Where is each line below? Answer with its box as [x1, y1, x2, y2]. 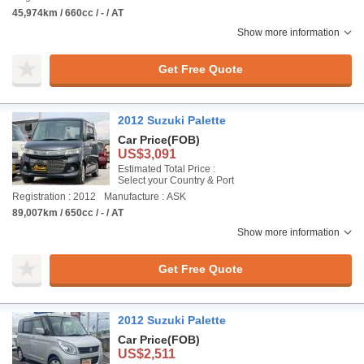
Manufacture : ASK [104, 191, 186, 202]
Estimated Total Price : [118, 163, 215, 175]
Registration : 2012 [12, 191, 96, 202]
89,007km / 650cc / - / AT [12, 207, 123, 219]
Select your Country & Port [118, 175, 234, 186]
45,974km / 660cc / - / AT [12, 7, 123, 19]
